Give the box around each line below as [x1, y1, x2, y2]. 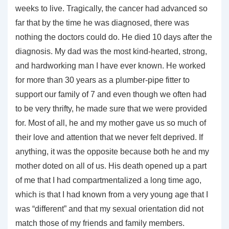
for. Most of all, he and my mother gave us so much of [15, 118, 206, 127]
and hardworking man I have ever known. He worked [15, 61, 205, 70]
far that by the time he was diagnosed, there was [15, 18, 189, 27]
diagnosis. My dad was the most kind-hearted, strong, [15, 47, 207, 56]
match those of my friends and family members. [15, 218, 185, 227]
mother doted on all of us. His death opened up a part [15, 161, 207, 170]
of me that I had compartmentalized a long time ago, [15, 175, 201, 185]
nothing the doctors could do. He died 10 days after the [15, 32, 212, 41]
